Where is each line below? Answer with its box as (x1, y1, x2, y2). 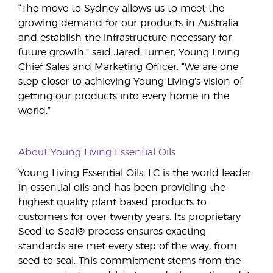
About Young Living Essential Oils (18, 147, 175, 157)
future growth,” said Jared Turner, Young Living (18, 48, 239, 57)
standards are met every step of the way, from (18, 241, 237, 251)
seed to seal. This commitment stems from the (18, 256, 241, 266)
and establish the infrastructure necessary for (18, 33, 232, 43)
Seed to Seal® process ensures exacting (18, 227, 206, 236)
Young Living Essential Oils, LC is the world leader (18, 168, 251, 178)
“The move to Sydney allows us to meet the (18, 4, 224, 13)
